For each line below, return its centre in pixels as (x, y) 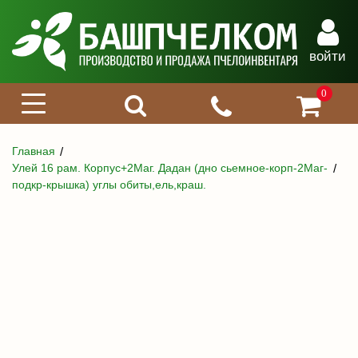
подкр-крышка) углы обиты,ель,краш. (109, 184)
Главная (34, 151)
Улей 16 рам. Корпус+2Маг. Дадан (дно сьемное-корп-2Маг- (170, 167)
